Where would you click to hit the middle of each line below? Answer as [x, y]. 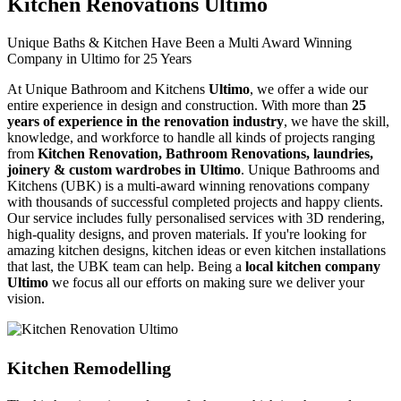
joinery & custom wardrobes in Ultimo [124, 169]
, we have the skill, [337, 121]
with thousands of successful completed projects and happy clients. [195, 201]
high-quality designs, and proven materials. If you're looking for [187, 234]
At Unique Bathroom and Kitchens [108, 89]
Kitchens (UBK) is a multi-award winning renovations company [188, 185]
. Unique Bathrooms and [310, 169]
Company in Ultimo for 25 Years [99, 58]
